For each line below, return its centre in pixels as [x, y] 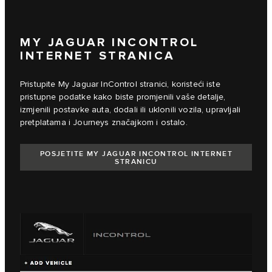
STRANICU [136, 162]
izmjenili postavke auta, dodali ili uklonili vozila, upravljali [131, 110]
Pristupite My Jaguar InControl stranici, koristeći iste [120, 85]
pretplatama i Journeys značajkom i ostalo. [104, 123]
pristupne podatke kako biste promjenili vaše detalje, [123, 97]
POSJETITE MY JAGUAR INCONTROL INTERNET [136, 154]
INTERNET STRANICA [98, 56]
